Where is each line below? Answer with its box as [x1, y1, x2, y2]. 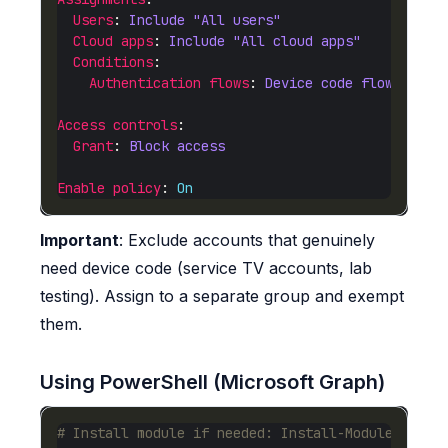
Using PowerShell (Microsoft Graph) [40, 369, 385, 394]
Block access [129, 136, 225, 155]
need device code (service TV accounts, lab [40, 257, 372, 278]
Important [40, 229, 119, 250]
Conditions [73, 52, 153, 71]
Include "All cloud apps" [169, 31, 361, 50]
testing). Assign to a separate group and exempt [40, 285, 404, 306]
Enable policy [57, 178, 161, 197]
